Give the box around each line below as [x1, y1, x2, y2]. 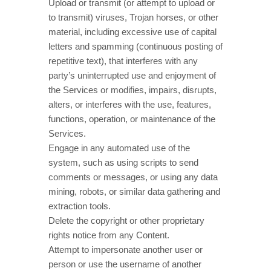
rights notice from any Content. [48, 230, 169, 240]
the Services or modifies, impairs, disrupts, [48, 85, 217, 95]
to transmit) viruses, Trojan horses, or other [48, 12, 218, 22]
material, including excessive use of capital [48, 27, 217, 37]
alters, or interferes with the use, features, [48, 99, 211, 109]
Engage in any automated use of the [48, 143, 190, 153]
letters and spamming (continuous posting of [48, 41, 223, 51]
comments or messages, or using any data [48, 172, 218, 182]
